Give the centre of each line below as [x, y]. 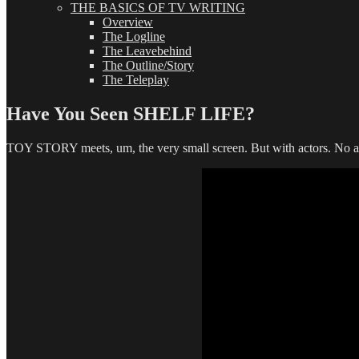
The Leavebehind [147, 51]
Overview [128, 22]
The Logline [134, 36]
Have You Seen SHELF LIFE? [131, 113]
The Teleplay [136, 80]
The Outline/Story [148, 65]
